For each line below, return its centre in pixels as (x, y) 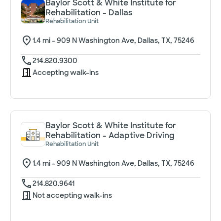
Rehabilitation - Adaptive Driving (110, 135)
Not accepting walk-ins (73, 195)
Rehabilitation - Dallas (89, 13)
